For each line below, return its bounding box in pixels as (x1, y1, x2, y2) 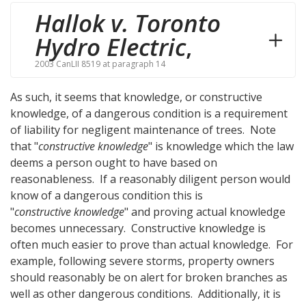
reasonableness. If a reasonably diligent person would (10, 171, 290, 187)
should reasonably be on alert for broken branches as (10, 270, 288, 286)
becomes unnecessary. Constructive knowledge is (10, 221, 266, 236)
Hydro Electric (35, 30, 186, 63)
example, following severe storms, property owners (10, 253, 275, 269)
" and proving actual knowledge (124, 204, 286, 220)
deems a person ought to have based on (10, 155, 217, 171)
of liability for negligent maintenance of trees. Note (10, 122, 276, 138)
